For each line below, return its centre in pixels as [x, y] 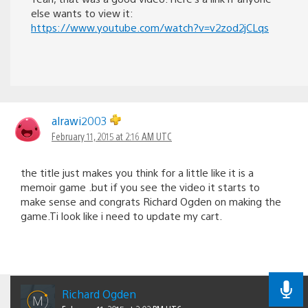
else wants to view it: [82, 12]
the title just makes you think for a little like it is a [137, 172]
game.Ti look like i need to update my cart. [121, 215]
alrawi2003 [81, 120]
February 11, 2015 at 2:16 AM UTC [112, 136]
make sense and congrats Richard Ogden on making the [151, 201]
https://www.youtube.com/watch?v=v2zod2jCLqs [150, 27]
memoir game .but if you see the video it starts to [140, 186]
